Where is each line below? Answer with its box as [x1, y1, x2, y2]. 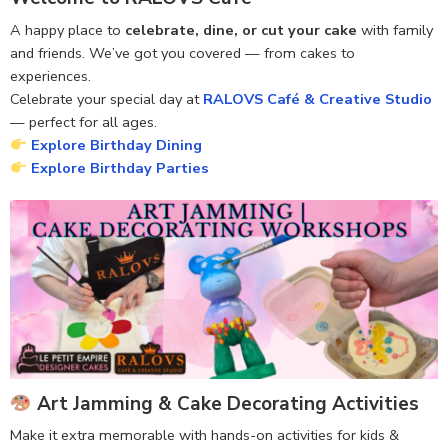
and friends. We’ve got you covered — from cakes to [10, 43, 355, 64]
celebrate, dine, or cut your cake [125, 20, 357, 41]
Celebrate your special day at [10, 89, 203, 110]
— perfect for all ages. [10, 112, 157, 133]
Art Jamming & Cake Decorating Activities [31, 390, 419, 417]
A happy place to [10, 20, 125, 41]
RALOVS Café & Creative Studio [203, 89, 432, 110]
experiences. [10, 66, 91, 87]
